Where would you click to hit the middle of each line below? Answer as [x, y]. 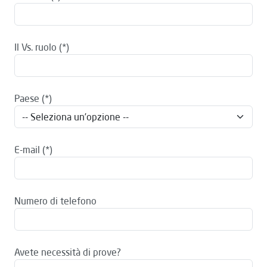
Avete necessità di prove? [68, 252]
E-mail [27, 150]
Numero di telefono [55, 201]
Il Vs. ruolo [35, 47]
